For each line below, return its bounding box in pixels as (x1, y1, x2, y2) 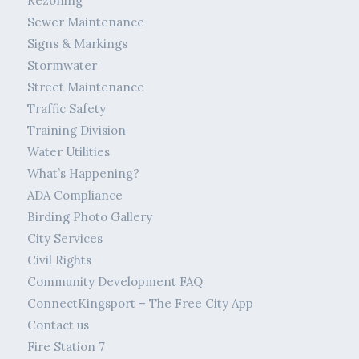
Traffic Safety (26, 101, 106, 117)
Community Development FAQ (26, 274, 203, 290)
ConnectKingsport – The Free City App (26, 296, 253, 312)
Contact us (26, 317, 89, 333)
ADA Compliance (26, 188, 123, 204)
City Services (26, 231, 103, 247)
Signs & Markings (26, 36, 127, 52)
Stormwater (26, 58, 97, 74)
